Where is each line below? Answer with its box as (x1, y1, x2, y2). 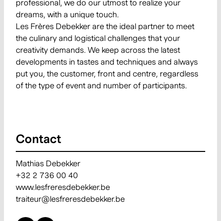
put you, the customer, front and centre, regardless (16, 69, 198, 78)
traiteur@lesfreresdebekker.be (16, 194, 125, 204)
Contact (16, 132, 61, 146)
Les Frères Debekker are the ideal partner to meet (16, 22, 194, 31)
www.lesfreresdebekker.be (16, 183, 110, 192)
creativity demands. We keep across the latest (16, 45, 180, 55)
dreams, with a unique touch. (16, 10, 119, 19)
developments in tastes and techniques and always (16, 57, 198, 67)
